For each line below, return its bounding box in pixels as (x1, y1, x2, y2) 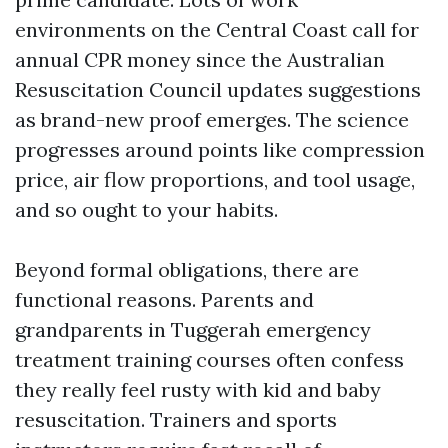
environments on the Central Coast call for (15, 17, 419, 42)
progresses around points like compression (15, 137, 425, 162)
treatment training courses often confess (15, 347, 404, 372)
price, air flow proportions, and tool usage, (15, 167, 415, 192)
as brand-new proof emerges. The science (15, 107, 409, 132)
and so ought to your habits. (15, 197, 278, 222)
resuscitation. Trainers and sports (15, 407, 337, 432)
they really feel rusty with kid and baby (15, 377, 381, 402)
